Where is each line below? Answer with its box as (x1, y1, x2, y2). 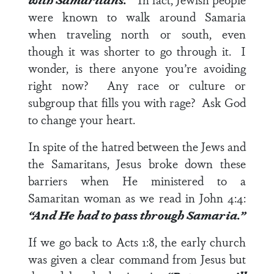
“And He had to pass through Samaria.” (28, 206, 245, 223)
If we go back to (28, 233, 116, 250)
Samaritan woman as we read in (28, 189, 199, 206)
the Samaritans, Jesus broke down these (28, 155, 246, 172)
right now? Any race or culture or (28, 76, 246, 94)
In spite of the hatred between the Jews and (28, 138, 246, 155)
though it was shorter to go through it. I (28, 42, 246, 59)
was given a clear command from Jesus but (28, 250, 246, 267)
